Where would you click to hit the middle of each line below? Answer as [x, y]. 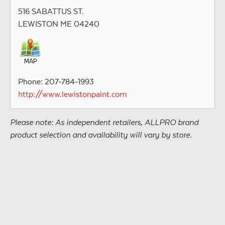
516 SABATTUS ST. [51, 12]
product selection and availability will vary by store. [101, 135]
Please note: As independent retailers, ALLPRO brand [104, 123]
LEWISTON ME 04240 [59, 24]
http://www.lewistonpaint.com [73, 94]
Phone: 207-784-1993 [56, 82]
